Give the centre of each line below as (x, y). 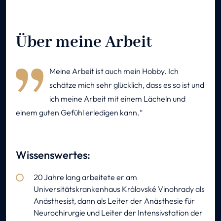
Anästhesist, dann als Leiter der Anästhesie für (114, 201)
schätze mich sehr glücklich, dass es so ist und (127, 85)
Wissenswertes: (53, 155)
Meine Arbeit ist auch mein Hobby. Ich (114, 71)
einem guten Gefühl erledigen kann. (78, 113)
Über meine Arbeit (84, 43)
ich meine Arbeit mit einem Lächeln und (117, 99)
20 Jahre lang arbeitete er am (85, 177)
